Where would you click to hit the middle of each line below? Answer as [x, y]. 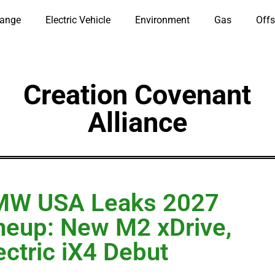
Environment [162, 20]
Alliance [137, 122]
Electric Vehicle [78, 20]
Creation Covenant [137, 95]
